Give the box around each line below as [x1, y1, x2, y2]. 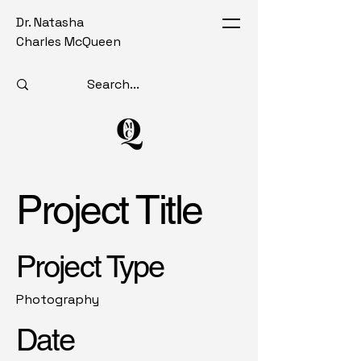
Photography [16, 291, 99, 308]
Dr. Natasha [16, 14, 84, 31]
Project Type [16, 249, 164, 284]
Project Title [16, 186, 202, 233]
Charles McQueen [16, 33, 121, 50]
